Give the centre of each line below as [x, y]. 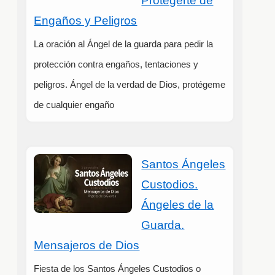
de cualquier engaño [74, 105]
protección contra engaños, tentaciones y [116, 64]
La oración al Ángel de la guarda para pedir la [124, 44]
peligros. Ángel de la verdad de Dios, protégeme [130, 85]
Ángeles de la [178, 205]
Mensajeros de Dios [87, 246]
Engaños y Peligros [86, 21]
